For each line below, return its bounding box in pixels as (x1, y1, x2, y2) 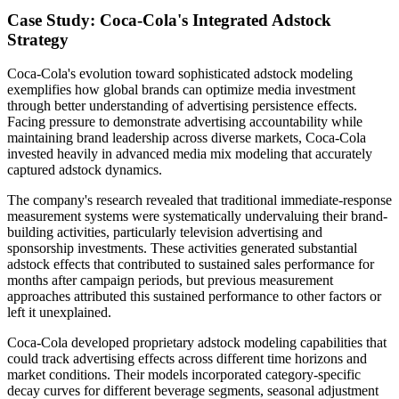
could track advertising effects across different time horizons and (7, 351, 367, 367)
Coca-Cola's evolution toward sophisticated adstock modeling (7, 66, 353, 82)
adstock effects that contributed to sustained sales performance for (7, 256, 374, 273)
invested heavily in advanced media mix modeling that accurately (7, 146, 372, 162)
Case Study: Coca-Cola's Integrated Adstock (7, 10, 331, 29)
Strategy (7, 29, 69, 49)
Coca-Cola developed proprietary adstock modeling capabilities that (7, 335, 387, 351)
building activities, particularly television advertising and (7, 224, 322, 240)
